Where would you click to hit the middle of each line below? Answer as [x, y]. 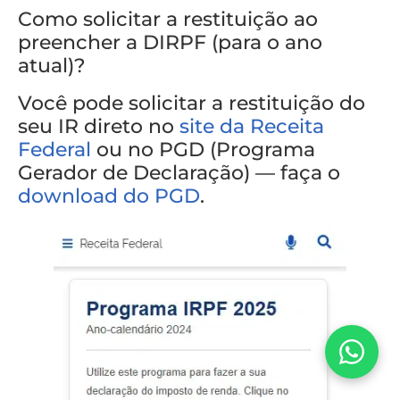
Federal [54, 150]
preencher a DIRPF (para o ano [170, 43]
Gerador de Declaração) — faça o [179, 173]
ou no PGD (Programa [203, 150]
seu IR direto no [99, 127]
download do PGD [109, 196]
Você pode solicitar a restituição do [192, 104]
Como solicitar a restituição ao [168, 20]
